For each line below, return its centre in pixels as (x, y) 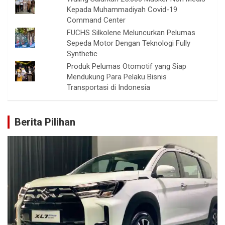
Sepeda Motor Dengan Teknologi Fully (129, 43)
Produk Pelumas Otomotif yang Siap (127, 66)
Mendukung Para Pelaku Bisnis (117, 77)
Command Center (96, 20)
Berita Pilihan (45, 122)
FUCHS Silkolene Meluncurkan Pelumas (131, 32)
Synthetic (82, 53)
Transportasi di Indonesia (109, 87)
